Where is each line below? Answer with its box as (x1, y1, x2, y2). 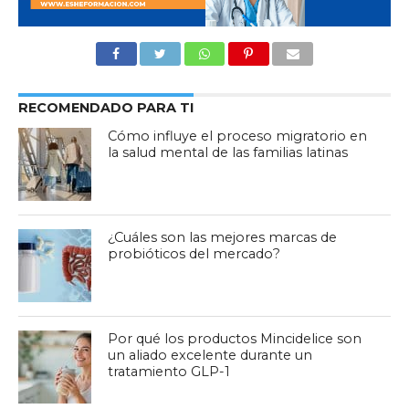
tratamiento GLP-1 (108, 362, 231, 380)
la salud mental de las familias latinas (108, 143, 349, 161)
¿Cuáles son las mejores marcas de (108, 228, 338, 246)
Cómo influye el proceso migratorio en (108, 127, 368, 144)
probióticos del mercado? (108, 245, 281, 262)
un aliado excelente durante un (108, 346, 313, 363)
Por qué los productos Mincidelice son (108, 330, 362, 347)
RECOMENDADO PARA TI (17, 99, 194, 116)
